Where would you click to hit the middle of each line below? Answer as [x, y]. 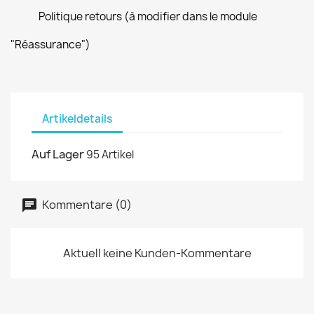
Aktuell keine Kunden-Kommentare [157, 253]
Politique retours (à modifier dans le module [148, 16]
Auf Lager [58, 154]
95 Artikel [110, 155]
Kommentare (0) [86, 204]
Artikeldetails [77, 118]
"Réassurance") [50, 45]
